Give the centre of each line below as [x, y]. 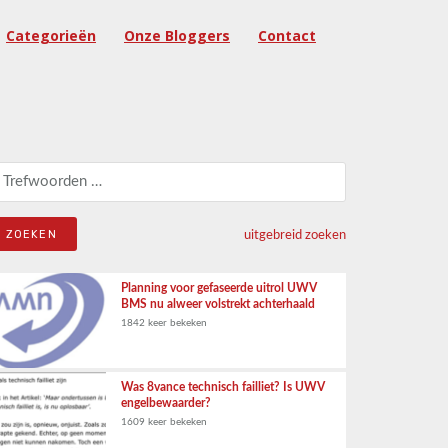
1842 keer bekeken [164, 323]
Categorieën [51, 35]
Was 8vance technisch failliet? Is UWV [223, 387]
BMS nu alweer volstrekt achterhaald [218, 304]
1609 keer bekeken [164, 422]
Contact [287, 35]
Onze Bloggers [177, 35]
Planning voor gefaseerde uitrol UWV [219, 288]
